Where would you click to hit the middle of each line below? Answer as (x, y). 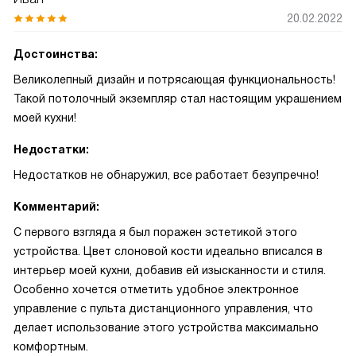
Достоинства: (56, 54)
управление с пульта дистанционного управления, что (163, 308)
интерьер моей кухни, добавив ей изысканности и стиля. (170, 270)
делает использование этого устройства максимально (166, 327)
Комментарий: (56, 207)
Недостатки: (51, 149)
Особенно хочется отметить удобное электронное (156, 289)
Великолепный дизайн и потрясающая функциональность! (174, 79)
